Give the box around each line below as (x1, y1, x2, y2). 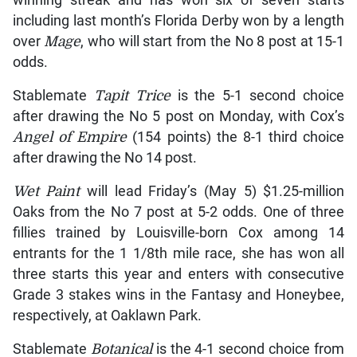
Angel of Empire (12, 129, 127, 146)
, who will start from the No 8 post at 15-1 (80, 33, 345, 50)
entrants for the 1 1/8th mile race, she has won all (12, 245, 345, 262)
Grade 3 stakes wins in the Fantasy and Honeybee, (12, 287, 345, 304)
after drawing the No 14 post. (12, 150, 197, 167)
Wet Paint (12, 183, 88, 200)
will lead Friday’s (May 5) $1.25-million (87, 183, 345, 200)
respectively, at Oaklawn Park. (12, 308, 202, 324)
